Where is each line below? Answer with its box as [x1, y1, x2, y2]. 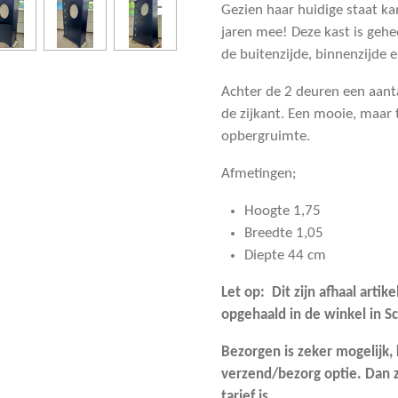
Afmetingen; [221, 165, 297, 181]
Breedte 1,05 [243, 225, 323, 241]
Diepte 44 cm [243, 247, 326, 263]
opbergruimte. [221, 128, 310, 144]
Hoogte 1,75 [243, 203, 321, 219]
